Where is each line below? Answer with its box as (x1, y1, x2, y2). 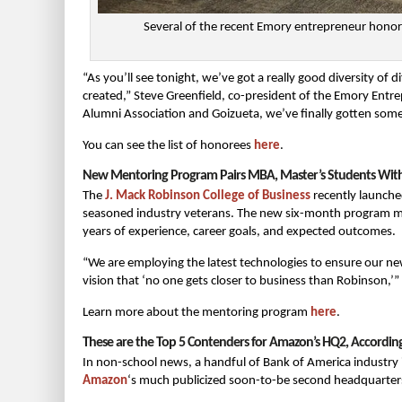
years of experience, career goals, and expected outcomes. (83, 224, 396, 239)
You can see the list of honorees (83, 138, 254, 153)
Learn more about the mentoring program (83, 305, 310, 319)
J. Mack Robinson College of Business (105, 188, 310, 203)
